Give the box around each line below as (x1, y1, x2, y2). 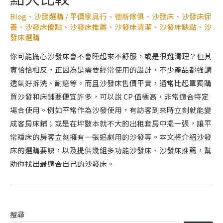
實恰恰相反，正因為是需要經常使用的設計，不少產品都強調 (10, 64, 212, 75)
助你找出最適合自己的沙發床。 (10, 158, 114, 169)
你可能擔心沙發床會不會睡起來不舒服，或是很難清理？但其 (10, 51, 212, 62)
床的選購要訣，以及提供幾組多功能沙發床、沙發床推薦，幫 (10, 145, 212, 156)
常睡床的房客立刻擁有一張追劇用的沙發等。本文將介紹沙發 (10, 131, 212, 142)
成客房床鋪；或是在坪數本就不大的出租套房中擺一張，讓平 (10, 118, 212, 129)
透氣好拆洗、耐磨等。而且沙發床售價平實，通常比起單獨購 (10, 78, 212, 89)
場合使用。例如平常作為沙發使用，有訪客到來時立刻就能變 (10, 105, 212, 115)
